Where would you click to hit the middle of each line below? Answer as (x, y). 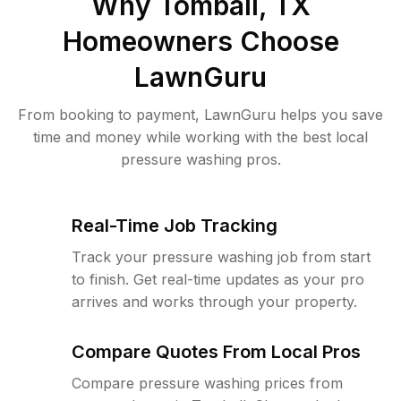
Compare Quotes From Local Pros (216, 352)
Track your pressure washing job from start (221, 257)
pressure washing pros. (200, 159)
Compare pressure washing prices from (207, 383)
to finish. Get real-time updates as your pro (218, 279)
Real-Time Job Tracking (175, 226)
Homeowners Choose (200, 41)
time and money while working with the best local (200, 137)
